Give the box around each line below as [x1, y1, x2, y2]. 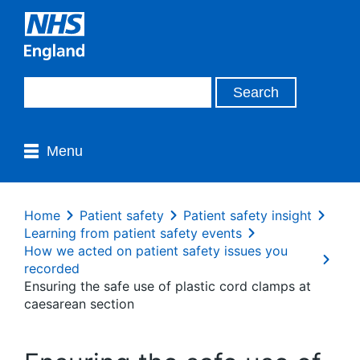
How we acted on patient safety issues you [24, 243, 288, 259]
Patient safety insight [183, 207, 312, 223]
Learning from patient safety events [24, 225, 242, 241]
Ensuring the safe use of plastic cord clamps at [24, 278, 311, 294]
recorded [24, 260, 80, 276]
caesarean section [24, 296, 134, 312]
